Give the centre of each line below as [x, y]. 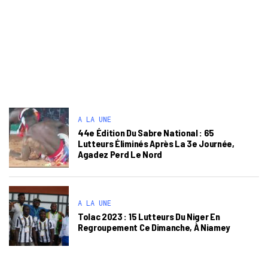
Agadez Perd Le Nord [120, 154]
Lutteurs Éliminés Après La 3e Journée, [156, 143]
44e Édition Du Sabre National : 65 [146, 133]
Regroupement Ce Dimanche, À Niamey [154, 227]
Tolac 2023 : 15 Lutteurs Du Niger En [149, 216]
